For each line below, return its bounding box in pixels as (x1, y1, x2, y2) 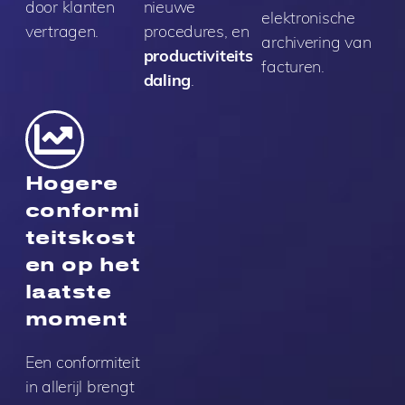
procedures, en (143, 21, 250, 42)
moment (24, 306, 128, 330)
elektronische (261, 7, 355, 29)
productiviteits (143, 45, 253, 67)
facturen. (261, 56, 325, 78)
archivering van (261, 32, 372, 53)
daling (143, 70, 192, 91)
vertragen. (24, 21, 99, 42)
